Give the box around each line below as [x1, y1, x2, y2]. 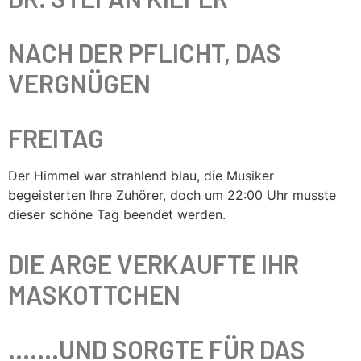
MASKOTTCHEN [8, 279, 180, 309]
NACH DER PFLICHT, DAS [8, 37, 281, 68]
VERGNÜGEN [8, 68, 151, 98]
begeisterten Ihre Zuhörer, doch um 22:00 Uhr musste [8, 187, 336, 203]
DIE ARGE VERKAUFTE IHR [8, 248, 299, 279]
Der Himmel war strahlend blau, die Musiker [8, 168, 274, 184]
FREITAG [8, 122, 104, 153]
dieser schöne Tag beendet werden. [8, 206, 226, 222]
